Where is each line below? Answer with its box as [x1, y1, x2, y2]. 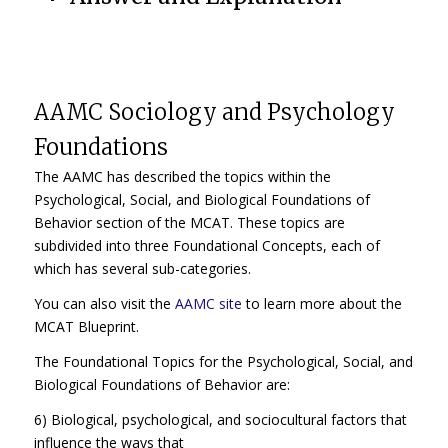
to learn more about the [241, 294, 402, 314]
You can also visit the [33, 294, 175, 314]
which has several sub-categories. [33, 259, 251, 279]
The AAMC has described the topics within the [33, 167, 331, 187]
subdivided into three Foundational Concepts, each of [33, 236, 380, 256]
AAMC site [174, 294, 242, 314]
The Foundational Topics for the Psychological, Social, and [33, 351, 413, 371]
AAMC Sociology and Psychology [33, 98, 395, 127]
